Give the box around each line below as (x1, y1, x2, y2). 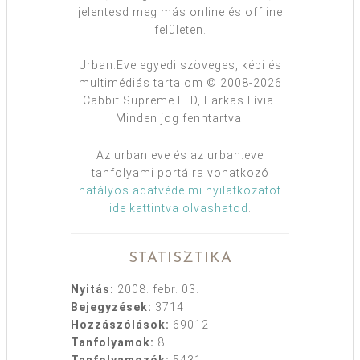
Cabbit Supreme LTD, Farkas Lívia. (83, 94, 277, 108)
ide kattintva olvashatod (108, 202, 248, 215)
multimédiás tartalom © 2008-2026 (78, 76, 282, 90)
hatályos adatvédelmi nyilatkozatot (79, 184, 281, 198)
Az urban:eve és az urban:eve (96, 149, 264, 162)
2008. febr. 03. (114, 283, 199, 297)
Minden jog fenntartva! (115, 112, 245, 125)
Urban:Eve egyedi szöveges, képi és (78, 59, 282, 72)
